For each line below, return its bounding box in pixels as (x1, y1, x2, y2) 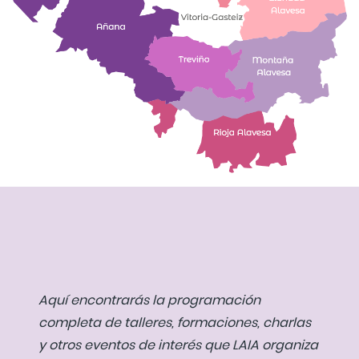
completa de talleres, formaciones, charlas (38, 313, 311, 332)
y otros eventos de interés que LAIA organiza (38, 335, 318, 354)
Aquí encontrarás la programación (38, 290, 260, 309)
